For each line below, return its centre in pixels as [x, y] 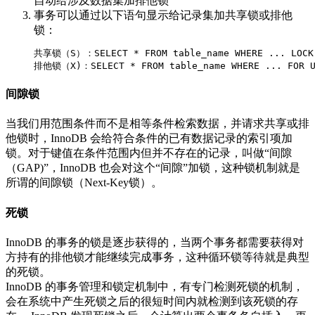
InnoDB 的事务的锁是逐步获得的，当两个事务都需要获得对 [155, 242]
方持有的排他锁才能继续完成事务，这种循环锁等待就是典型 [157, 257]
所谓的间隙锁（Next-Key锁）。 [84, 183]
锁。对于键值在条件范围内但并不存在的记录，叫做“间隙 [149, 153]
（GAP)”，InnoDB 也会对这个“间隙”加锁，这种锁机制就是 [153, 168]
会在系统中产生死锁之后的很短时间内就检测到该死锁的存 [152, 301]
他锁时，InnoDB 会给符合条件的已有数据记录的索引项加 [149, 139]
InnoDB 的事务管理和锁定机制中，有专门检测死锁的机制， [155, 286]
